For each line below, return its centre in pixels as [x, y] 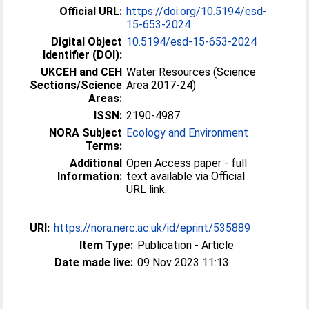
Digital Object [87, 41]
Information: [90, 176]
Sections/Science [76, 85]
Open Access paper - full [187, 163]
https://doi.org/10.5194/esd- [197, 11]
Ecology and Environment [188, 132]
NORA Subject [86, 132]
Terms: [104, 146]
